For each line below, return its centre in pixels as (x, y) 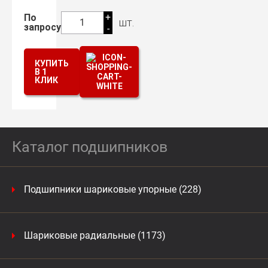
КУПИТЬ (52, 63)
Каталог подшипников (90, 147)
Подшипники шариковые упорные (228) (113, 189)
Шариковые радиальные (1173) (95, 235)
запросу (42, 27)
